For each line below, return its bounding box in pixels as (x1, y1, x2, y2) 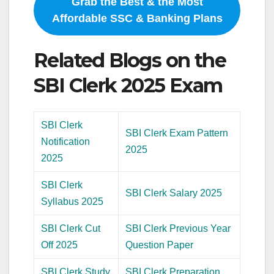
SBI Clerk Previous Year (125, 223, 231, 234)
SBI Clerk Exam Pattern (125, 128, 229, 139)
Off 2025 (41, 240, 78, 251)
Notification (41, 136, 91, 147)
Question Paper (125, 240, 194, 251)
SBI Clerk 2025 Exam (34, 73, 223, 97)
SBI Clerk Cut (41, 223, 101, 234)
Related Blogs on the (34, 48, 226, 72)
